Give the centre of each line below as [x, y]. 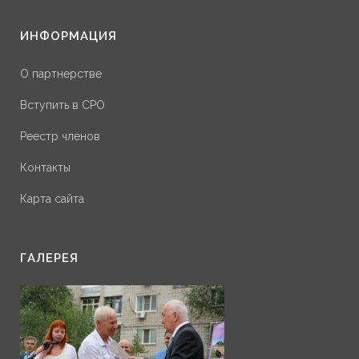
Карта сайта [52, 199]
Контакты [45, 168]
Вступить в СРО [63, 105]
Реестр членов [60, 137]
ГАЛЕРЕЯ [49, 258]
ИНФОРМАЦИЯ [69, 36]
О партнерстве [61, 74]
